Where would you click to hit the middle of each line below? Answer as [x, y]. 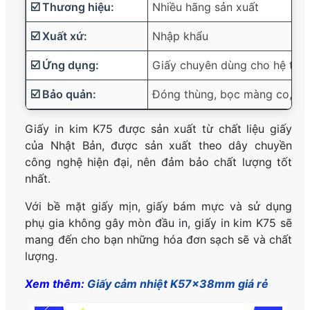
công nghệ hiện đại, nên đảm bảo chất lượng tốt [158, 162]
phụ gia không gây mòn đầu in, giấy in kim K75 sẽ [158, 223]
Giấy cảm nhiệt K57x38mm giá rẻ [178, 284]
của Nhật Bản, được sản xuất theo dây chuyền [158, 146]
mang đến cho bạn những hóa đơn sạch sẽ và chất [158, 240]
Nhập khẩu [181, 36]
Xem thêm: [56, 284]
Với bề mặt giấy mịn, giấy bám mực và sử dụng [158, 207]
